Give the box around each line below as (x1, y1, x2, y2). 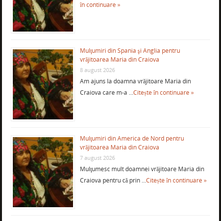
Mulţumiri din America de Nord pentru (79, 134, 184, 143)
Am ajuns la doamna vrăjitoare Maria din (79, 77, 191, 86)
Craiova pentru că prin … (79, 176, 146, 185)
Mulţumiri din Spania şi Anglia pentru (79, 46, 180, 55)
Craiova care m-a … (79, 88, 133, 97)
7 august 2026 (79, 154, 115, 162)
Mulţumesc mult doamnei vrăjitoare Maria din (79, 165, 204, 174)
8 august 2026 (79, 66, 115, 74)
